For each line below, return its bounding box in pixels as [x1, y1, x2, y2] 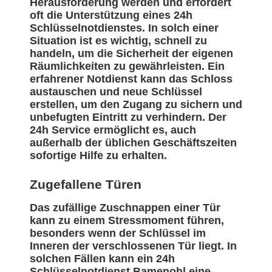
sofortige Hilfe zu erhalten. [30, 149, 167, 162]
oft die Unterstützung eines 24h [30, 9, 192, 22]
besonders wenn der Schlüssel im [30, 227, 206, 240]
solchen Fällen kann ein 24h [30, 253, 175, 265]
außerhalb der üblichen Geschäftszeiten [30, 137, 237, 149]
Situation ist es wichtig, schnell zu [30, 35, 207, 47]
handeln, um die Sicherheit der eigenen [30, 47, 233, 60]
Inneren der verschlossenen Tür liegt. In [30, 240, 237, 253]
